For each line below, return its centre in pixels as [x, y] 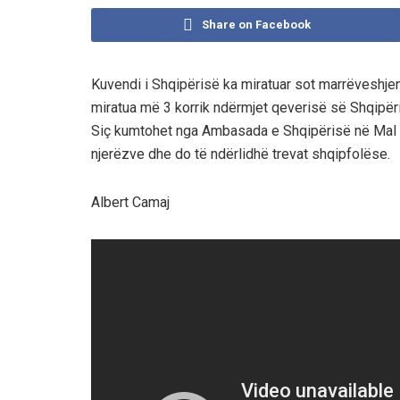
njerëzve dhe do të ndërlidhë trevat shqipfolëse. [241, 154]
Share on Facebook [256, 24]
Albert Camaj [130, 203]
